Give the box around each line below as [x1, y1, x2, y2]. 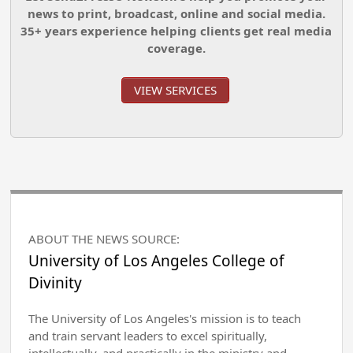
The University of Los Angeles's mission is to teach [28, 310, 302, 327]
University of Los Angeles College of [28, 251, 285, 272]
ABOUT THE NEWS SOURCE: [28, 231, 180, 247]
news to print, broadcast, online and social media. [27, 6, 325, 22]
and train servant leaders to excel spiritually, [28, 328, 268, 344]
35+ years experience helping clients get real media [20, 23, 333, 39]
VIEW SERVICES [133, 82, 217, 98]
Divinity [28, 273, 83, 294]
